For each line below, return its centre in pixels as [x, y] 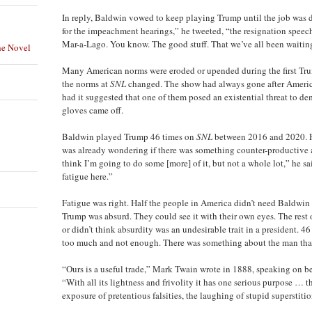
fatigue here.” [87, 176]
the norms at [86, 83]
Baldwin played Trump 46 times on [129, 136]
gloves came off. [93, 110]
